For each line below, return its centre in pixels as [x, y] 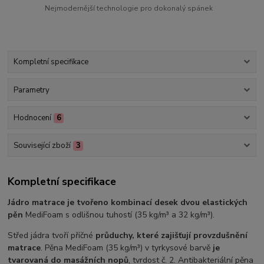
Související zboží [42, 146]
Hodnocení [32, 118]
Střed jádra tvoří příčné [52, 235]
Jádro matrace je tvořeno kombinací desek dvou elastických [128, 202]
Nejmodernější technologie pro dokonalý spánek [129, 9]
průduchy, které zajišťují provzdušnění [172, 235]
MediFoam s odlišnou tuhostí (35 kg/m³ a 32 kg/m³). [119, 214]
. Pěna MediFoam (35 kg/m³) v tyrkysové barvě [127, 247]
